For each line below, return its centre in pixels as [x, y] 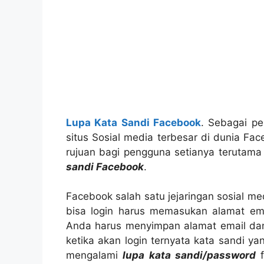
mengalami [95, 255]
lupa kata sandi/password [189, 255]
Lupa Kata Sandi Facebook [134, 123]
